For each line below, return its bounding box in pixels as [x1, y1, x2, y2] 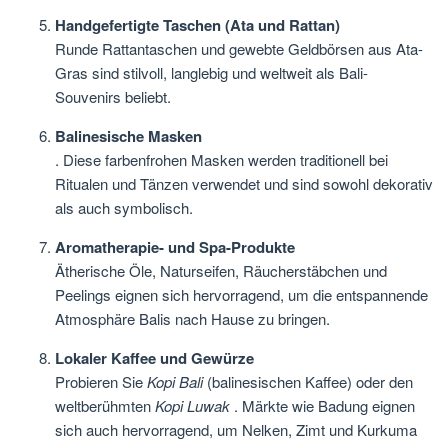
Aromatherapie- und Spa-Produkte [55, 236, 295, 259]
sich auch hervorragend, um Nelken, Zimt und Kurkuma [55, 419, 417, 441]
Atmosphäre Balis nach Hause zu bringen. [55, 308, 330, 330]
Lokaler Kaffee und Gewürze [55, 347, 254, 370]
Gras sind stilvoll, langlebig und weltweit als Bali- [55, 62, 368, 84]
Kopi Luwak [155, 395, 230, 417]
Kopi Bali [147, 371, 203, 393]
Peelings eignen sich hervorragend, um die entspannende [55, 284, 428, 306]
